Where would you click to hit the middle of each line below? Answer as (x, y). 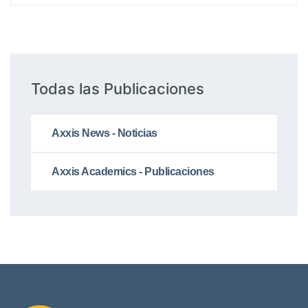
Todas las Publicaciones (118, 88)
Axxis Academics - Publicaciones (133, 171)
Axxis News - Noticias (104, 133)
